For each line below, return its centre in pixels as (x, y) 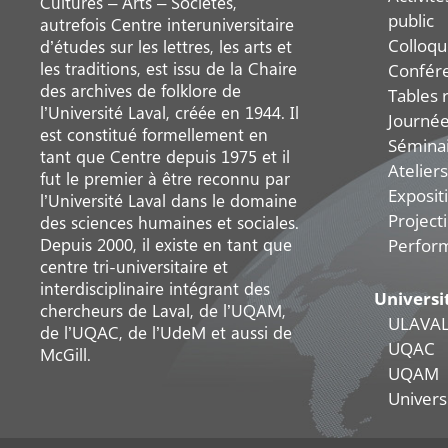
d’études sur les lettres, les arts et (166, 46)
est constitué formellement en (154, 134)
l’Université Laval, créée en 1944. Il (170, 112)
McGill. (66, 354)
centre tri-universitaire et (134, 266)
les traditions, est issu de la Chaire (169, 68)
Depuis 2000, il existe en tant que (166, 244)
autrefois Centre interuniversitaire (167, 24)
